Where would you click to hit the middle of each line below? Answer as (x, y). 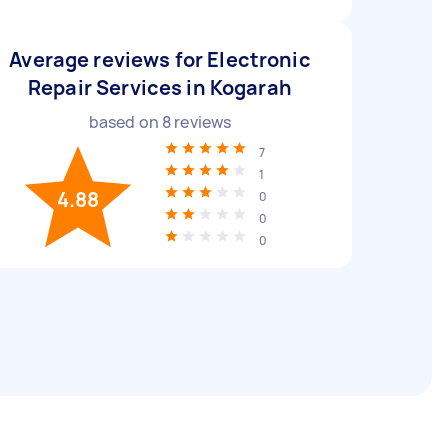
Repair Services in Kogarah (160, 87)
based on (125, 122)
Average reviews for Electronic (160, 59)
